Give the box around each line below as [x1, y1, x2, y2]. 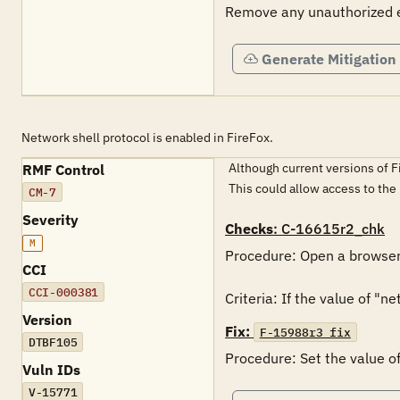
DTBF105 [28, 334, 78, 350]
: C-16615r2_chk [273, 220, 385, 237]
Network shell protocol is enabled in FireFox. [21, 129, 273, 146]
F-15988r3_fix [259, 324, 351, 340]
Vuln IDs [22, 361, 80, 379]
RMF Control [22, 161, 104, 179]
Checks [225, 220, 273, 237]
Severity [22, 211, 79, 229]
